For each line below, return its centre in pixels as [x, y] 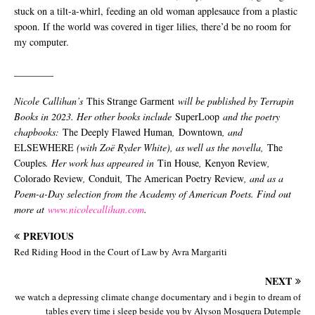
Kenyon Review [236, 163]
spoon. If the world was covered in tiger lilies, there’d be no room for [153, 26]
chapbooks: [38, 132]
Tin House [178, 163]
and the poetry [250, 116]
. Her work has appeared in [102, 163]
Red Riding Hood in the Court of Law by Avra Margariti [121, 252]
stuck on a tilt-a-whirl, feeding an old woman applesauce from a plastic [156, 11]
